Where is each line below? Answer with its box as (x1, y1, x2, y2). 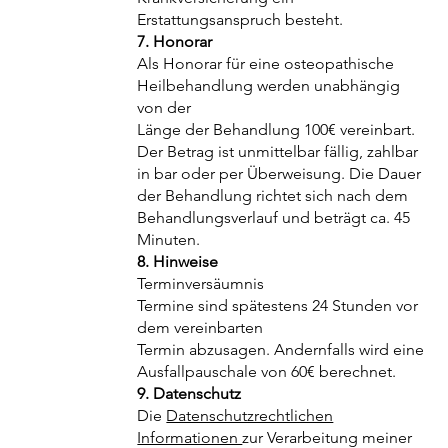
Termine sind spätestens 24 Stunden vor (137, 296, 419, 316)
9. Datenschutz (137, 384, 242, 404)
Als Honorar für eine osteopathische (137, 54, 395, 74)
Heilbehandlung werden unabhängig (137, 76, 401, 96)
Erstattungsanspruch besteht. (137, 10, 344, 30)
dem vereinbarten (137, 318, 268, 338)
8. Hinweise (137, 252, 219, 272)
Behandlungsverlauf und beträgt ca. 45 (137, 208, 411, 228)
